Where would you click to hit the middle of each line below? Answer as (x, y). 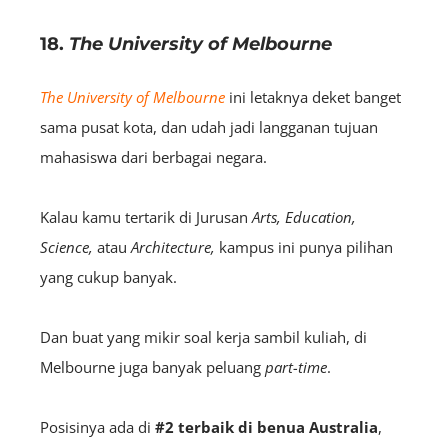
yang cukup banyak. (110, 276)
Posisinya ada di (97, 426)
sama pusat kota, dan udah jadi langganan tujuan (209, 126)
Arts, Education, (304, 216)
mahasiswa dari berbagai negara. (153, 156)
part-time (296, 366)
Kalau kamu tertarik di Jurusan (146, 216)
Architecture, (171, 246)
